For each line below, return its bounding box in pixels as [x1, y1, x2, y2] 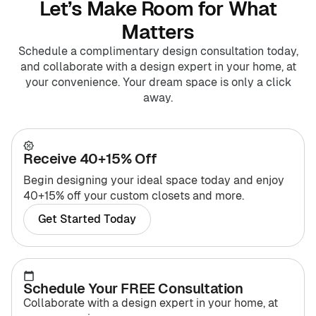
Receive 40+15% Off [23, 150, 157, 166]
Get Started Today [38, 212, 136, 226]
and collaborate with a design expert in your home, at [20, 59, 296, 73]
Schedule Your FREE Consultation [23, 280, 243, 296]
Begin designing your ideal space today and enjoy [23, 173, 284, 187]
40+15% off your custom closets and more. [23, 188, 244, 202]
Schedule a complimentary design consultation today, [18, 44, 298, 58]
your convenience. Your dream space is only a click [25, 75, 291, 89]
